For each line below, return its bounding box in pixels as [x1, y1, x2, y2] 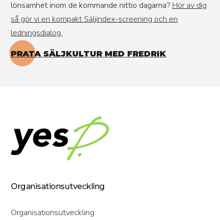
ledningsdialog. [11, 27, 63, 38]
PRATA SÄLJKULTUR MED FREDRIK [11, 49, 166, 58]
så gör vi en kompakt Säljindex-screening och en [11, 13, 178, 25]
